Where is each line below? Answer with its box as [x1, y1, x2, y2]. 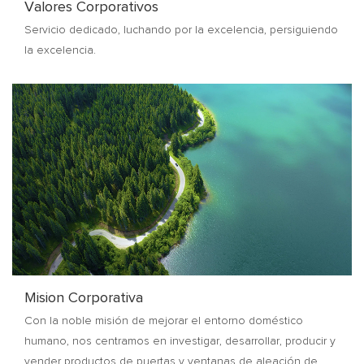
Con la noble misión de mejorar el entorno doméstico [24, 315, 303, 327]
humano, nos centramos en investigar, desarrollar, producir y [24, 336, 336, 348]
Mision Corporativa [24, 290, 143, 305]
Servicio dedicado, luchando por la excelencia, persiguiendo [24, 24, 338, 37]
